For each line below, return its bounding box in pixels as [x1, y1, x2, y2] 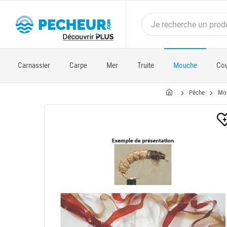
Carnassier [17, 61, 50, 70]
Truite [137, 61, 154, 70]
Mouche [173, 61, 197, 70]
